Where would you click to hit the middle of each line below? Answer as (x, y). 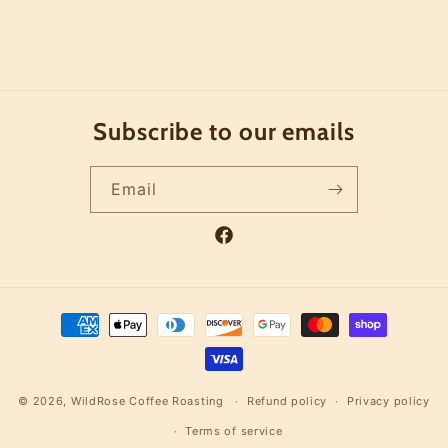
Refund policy (287, 401)
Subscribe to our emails (224, 132)
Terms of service (234, 431)
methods (67, 343)
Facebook (247, 246)
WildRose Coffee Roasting (147, 400)
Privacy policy (388, 401)
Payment (67, 316)
